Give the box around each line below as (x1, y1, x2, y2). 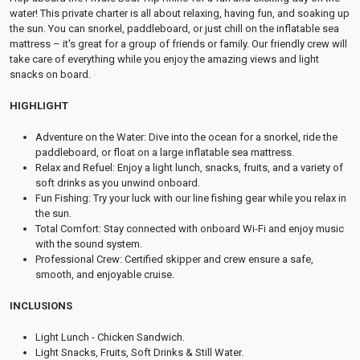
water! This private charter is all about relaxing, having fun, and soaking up (10, 7, 350, 19)
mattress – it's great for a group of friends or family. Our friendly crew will (10, 38, 347, 50)
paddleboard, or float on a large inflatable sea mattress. (35, 146, 294, 158)
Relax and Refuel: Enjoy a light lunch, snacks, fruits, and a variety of (35, 162, 343, 174)
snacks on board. (10, 68, 91, 80)
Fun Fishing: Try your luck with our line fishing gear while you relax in (35, 192, 346, 204)
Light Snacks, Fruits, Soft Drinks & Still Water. (35, 346, 243, 358)
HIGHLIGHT (10, 100, 68, 112)
